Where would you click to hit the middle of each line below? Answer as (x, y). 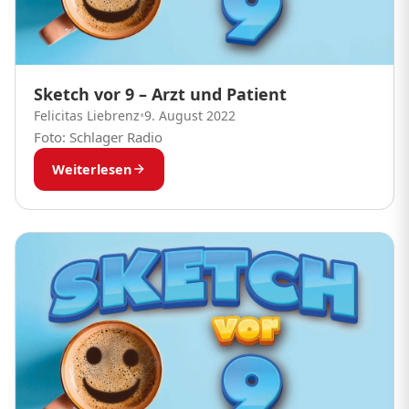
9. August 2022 (190, 115)
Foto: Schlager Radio (98, 136)
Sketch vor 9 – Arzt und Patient (160, 94)
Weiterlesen (92, 169)
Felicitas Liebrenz (87, 115)
